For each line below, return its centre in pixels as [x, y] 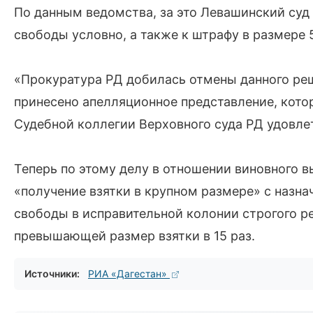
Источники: [52, 274]
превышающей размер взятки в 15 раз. [134, 236]
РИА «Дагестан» [129, 274]
